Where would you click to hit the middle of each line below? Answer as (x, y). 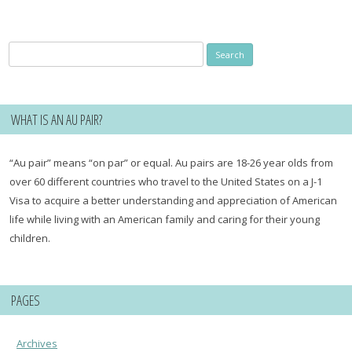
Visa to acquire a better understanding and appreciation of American (174, 200)
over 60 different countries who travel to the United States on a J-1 (166, 181)
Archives (37, 343)
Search (24, 50)
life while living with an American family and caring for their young (165, 219)
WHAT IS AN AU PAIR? (57, 119)
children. (30, 238)
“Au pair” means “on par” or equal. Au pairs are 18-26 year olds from (172, 162)
